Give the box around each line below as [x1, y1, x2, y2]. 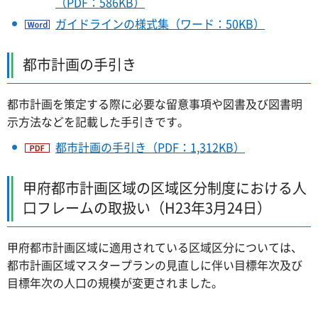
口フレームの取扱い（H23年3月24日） [23, 197, 271, 219]
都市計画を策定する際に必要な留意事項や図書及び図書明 [7, 94, 302, 112]
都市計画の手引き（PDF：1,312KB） [55, 138, 245, 156]
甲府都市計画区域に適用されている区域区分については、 [7, 238, 302, 256]
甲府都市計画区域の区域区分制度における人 [23, 177, 307, 199]
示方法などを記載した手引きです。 [7, 112, 189, 130]
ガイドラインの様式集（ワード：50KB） [55, 14, 265, 32]
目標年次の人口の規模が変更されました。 [7, 274, 223, 292]
